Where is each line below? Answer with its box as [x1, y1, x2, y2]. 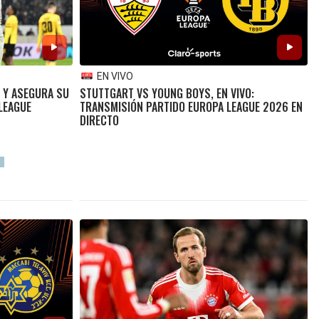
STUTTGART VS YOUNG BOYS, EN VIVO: [79, 84, 254, 102]
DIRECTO [79, 111, 119, 129]
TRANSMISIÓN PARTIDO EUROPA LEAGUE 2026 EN [79, 98, 303, 115]
